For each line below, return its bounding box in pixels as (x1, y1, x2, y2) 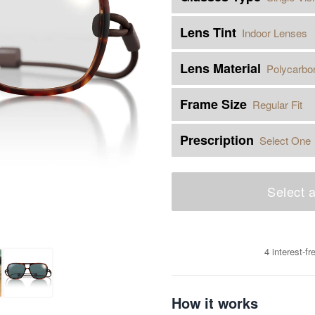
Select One (259, 132, 311, 148)
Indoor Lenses (242, 25, 307, 40)
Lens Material (180, 59, 261, 77)
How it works (172, 292, 258, 313)
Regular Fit (252, 96, 302, 112)
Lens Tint (180, 23, 236, 41)
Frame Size (180, 95, 247, 113)
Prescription (180, 131, 254, 149)
